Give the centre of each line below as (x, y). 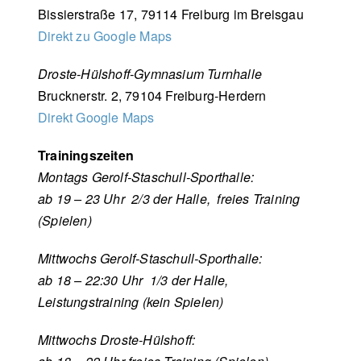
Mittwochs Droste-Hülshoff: (117, 339)
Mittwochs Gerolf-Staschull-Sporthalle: (150, 258)
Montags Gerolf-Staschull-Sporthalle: (146, 176)
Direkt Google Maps (96, 117)
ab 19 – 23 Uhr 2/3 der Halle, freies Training (169, 198)
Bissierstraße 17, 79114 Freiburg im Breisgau (171, 14)
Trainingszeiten (86, 155)
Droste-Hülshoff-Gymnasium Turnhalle (150, 73)
